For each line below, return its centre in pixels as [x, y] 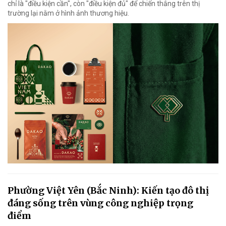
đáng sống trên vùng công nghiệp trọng [100, 203]
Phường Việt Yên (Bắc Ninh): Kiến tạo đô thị [108, 191]
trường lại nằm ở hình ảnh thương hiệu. [68, 13]
